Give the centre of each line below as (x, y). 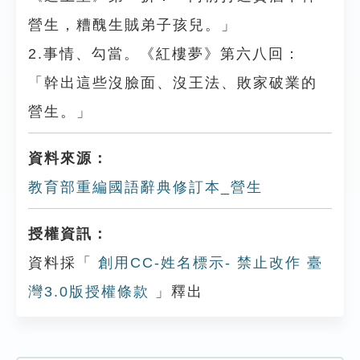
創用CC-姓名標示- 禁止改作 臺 (208, 263)
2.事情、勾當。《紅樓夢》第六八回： (164, 54)
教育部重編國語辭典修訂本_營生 (145, 187)
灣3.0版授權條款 (89, 292)
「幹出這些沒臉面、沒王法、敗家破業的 (173, 83)
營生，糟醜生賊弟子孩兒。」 (133, 25)
